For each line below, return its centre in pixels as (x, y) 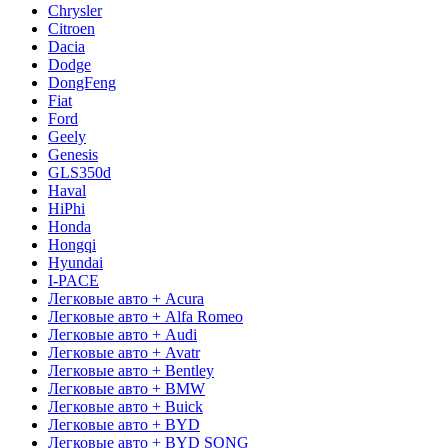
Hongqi (72, 244)
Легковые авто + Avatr (124, 352)
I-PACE (73, 280)
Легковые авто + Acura (126, 298)
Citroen (71, 28)
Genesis (73, 154)
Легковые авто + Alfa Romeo (145, 316)
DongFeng (82, 82)
